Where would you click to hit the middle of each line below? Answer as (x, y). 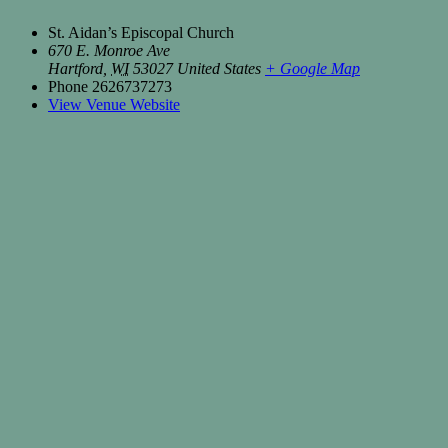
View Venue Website (114, 104)
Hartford (75, 68)
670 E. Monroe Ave (109, 50)
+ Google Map (312, 68)
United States (219, 68)
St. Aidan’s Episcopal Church (141, 32)
